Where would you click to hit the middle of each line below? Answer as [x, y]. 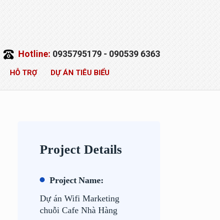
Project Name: [77, 180]
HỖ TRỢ [24, 73]
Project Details [81, 150]
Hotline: [35, 54]
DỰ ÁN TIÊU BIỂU [80, 73]
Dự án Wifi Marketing [80, 198]
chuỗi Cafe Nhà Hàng [79, 210]
